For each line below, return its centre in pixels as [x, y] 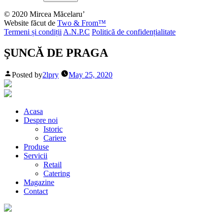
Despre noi [41, 120]
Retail [53, 164]
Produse [36, 147]
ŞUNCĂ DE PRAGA [56, 53]
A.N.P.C [76, 32]
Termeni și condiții [33, 32]
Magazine [39, 182]
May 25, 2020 [91, 74]
